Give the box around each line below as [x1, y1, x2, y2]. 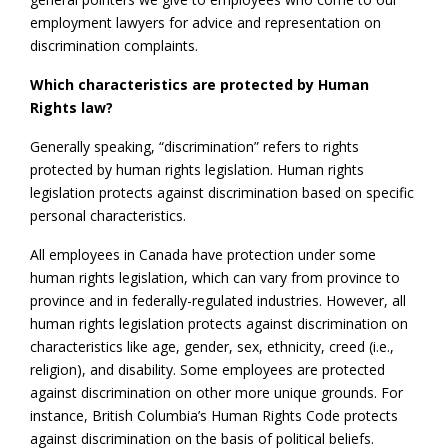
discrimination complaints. [30, 35, 198, 55]
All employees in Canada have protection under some [30, 244, 376, 264]
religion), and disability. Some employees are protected [30, 359, 385, 379]
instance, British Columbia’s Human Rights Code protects [30, 405, 398, 425]
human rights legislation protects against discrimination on [30, 313, 408, 333]
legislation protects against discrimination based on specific [30, 182, 414, 202]
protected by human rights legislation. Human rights [30, 159, 364, 179]
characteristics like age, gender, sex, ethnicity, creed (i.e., [30, 336, 394, 356]
